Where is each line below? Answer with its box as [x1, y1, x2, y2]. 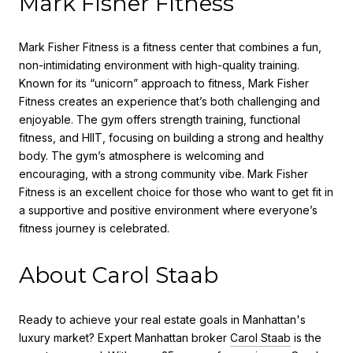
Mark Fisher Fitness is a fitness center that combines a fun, [19, 40, 321, 54]
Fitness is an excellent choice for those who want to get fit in [19, 185, 333, 199]
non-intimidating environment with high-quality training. [19, 58, 299, 72]
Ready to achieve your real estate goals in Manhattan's [19, 313, 306, 327]
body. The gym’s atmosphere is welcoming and [19, 149, 264, 163]
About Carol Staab [19, 262, 218, 289]
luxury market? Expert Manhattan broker [19, 331, 230, 345]
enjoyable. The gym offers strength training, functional [19, 113, 300, 127]
